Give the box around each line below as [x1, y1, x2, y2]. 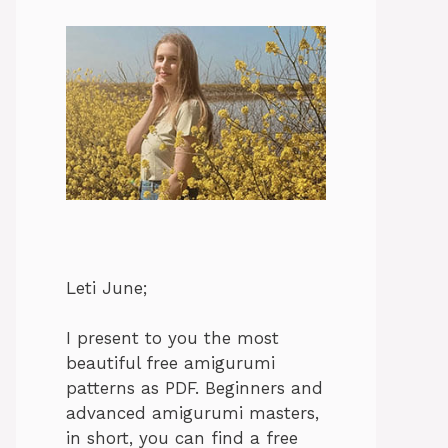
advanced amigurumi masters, [66, 403, 319, 424]
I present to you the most [66, 328, 279, 349]
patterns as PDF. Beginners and [66, 378, 323, 399]
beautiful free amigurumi [66, 353, 275, 374]
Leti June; [66, 277, 147, 298]
